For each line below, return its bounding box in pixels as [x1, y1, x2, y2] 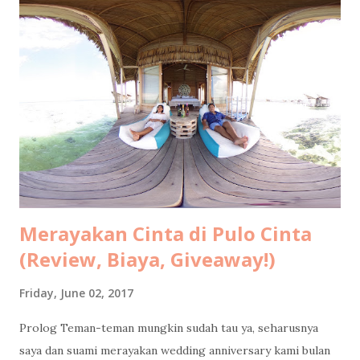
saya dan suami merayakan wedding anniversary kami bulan [19, 342, 330, 358]
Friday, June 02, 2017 [19, 284, 133, 301]
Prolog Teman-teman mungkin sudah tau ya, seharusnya [19, 320, 318, 335]
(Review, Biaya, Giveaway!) [19, 245, 276, 272]
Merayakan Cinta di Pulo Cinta [19, 219, 312, 247]
